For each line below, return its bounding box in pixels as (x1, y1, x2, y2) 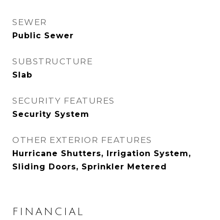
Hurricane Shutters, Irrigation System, (12, 149, 191, 158)
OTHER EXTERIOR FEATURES (12, 135, 152, 145)
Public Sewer (12, 31, 74, 40)
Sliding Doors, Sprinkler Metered (12, 162, 167, 171)
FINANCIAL (12, 206, 84, 218)
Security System (12, 110, 89, 119)
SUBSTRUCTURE (12, 56, 93, 66)
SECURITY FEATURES (12, 96, 115, 106)
